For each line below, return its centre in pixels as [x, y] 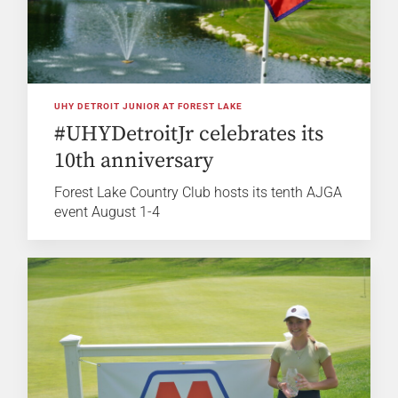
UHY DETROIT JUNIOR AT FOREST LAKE [149, 107]
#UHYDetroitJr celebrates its [189, 135]
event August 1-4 [107, 212]
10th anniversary [134, 161]
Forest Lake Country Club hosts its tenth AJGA [199, 193]
